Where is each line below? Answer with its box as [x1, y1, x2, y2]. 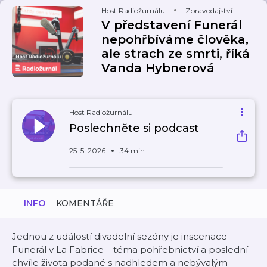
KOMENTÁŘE [56, 198, 114, 209]
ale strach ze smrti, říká [101, 46, 250, 61]
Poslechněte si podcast [69, 122, 199, 135]
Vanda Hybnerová [101, 61, 215, 75]
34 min [120, 146, 145, 155]
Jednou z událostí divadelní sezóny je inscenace [12, 231, 227, 242]
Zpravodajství [185, 6, 232, 15]
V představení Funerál [101, 18, 242, 32]
